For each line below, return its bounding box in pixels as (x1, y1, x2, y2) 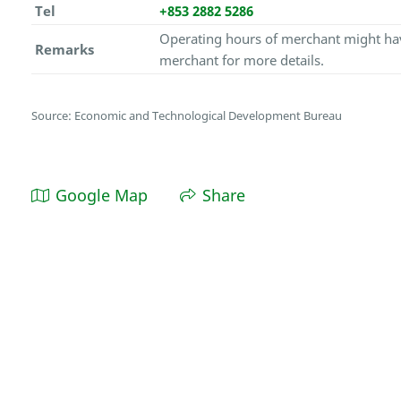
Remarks (34, 39, 94, 58)
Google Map (55, 184, 149, 207)
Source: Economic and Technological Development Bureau (31, 107, 343, 124)
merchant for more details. (158, 50, 324, 69)
